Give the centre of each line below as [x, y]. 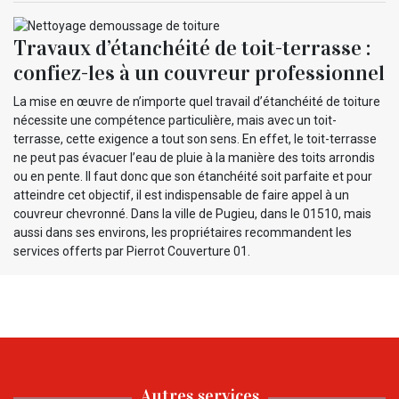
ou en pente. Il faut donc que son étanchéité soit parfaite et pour [193, 177]
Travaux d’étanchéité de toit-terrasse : [192, 49]
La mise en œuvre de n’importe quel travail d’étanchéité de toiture [197, 102]
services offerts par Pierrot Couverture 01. [132, 252]
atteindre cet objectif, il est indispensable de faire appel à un [181, 195]
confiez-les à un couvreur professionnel [199, 73]
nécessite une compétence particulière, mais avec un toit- [175, 121]
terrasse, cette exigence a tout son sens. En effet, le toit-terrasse [195, 139]
